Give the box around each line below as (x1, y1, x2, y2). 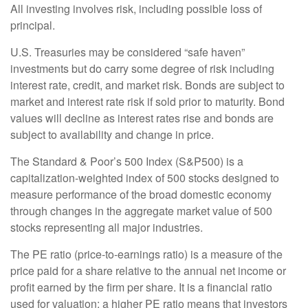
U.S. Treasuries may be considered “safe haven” (10, 44, 245, 60)
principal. (10, 17, 55, 34)
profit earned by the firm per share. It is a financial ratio (10, 279, 272, 296)
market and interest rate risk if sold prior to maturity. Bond (10, 93, 285, 110)
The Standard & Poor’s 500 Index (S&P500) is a (10, 153, 243, 170)
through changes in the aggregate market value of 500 (10, 203, 272, 219)
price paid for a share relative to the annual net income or (10, 263, 286, 279)
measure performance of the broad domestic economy (10, 186, 272, 203)
